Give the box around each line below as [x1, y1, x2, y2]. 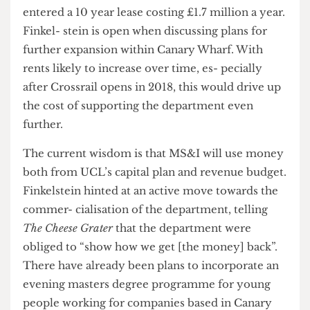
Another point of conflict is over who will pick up [24, 48, 301, 63]
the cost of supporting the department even [24, 188, 271, 203]
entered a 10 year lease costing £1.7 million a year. [24, 89, 304, 103]
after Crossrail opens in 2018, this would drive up [24, 168, 300, 183]
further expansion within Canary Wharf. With [24, 128, 281, 143]
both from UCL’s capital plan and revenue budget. [24, 259, 306, 273]
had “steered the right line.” [24, 17, 179, 33]
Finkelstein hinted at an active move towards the [24, 279, 297, 293]
